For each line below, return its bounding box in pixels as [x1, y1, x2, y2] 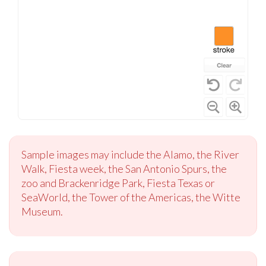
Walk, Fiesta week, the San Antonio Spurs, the [21, 161, 227, 175]
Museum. [21, 204, 63, 218]
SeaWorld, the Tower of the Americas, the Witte [21, 190, 240, 204]
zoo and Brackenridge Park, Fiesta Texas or [21, 176, 215, 189]
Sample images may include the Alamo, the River [21, 147, 239, 161]
